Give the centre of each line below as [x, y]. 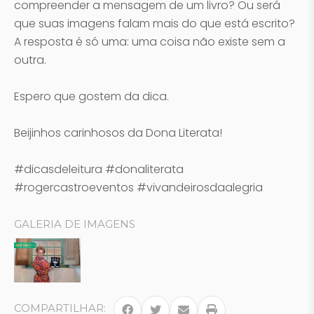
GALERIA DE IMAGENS [75, 224]
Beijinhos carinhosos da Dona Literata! [118, 133]
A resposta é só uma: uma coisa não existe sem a [150, 42]
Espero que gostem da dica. [91, 96]
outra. [30, 60]
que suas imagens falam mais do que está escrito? [155, 23]
